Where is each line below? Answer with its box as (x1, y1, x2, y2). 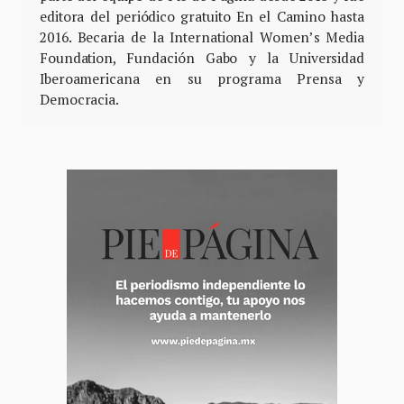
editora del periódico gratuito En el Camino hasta (40, 6, 364, 25)
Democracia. (40, 89, 119, 108)
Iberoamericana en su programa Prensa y (40, 69, 364, 87)
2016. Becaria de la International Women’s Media (40, 27, 364, 46)
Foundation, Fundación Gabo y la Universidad (40, 48, 364, 67)
